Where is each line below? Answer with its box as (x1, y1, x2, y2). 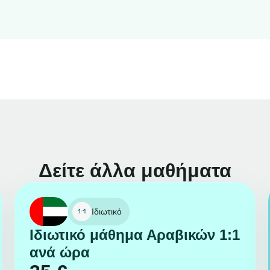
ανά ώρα (29, 244, 90, 261)
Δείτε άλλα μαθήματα (39, 160, 231, 182)
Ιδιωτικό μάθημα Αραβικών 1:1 (29, 227, 240, 243)
